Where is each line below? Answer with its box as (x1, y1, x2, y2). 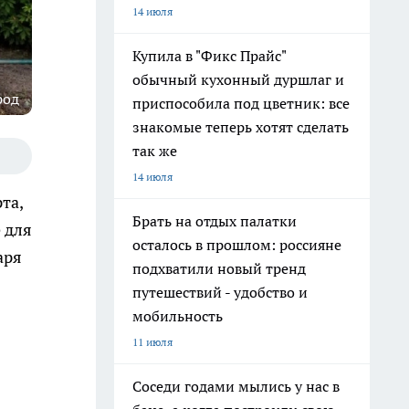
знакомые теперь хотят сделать (132, 118, 349, 136)
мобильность (132, 307, 223, 325)
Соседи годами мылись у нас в (132, 377, 340, 395)
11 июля (132, 335, 173, 349)
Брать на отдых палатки (132, 212, 297, 230)
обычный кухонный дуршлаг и (132, 70, 344, 89)
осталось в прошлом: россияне (132, 236, 341, 254)
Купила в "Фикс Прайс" (132, 47, 287, 65)
